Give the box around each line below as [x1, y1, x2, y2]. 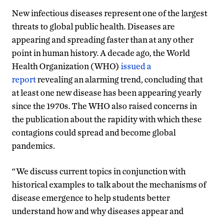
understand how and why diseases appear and [12, 205, 184, 216]
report [12, 74, 36, 84]
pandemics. [12, 140, 55, 151]
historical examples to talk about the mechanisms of [12, 179, 206, 190]
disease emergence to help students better [12, 192, 170, 203]
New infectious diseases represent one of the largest [12, 7, 207, 18]
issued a [121, 60, 151, 71]
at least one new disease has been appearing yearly [12, 87, 201, 98]
